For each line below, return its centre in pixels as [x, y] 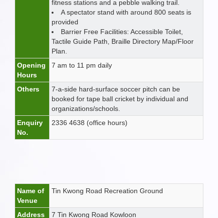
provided [65, 22]
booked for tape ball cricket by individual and [120, 99]
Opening [31, 65]
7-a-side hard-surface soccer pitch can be [116, 89]
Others [28, 89]
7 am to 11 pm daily [82, 65]
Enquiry [30, 123]
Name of [31, 191]
